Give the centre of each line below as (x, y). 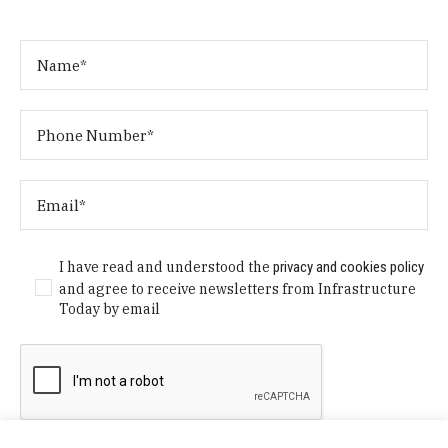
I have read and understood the (166, 267)
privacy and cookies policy (349, 267)
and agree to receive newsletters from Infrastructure (238, 289)
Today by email (110, 309)
